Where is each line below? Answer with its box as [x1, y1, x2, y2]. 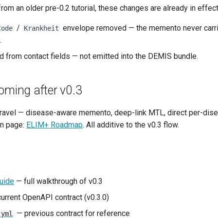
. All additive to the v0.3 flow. [83, 120, 179, 129]
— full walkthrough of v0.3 [14, 177, 103, 186]
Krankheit [24, 24, 59, 32]
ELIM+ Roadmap [26, 120, 83, 129]
